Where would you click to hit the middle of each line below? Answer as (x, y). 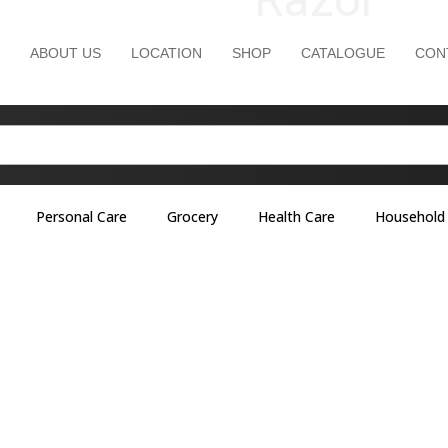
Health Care (296, 216)
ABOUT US (65, 53)
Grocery (192, 216)
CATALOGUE (343, 53)
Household (409, 216)
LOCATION (166, 53)
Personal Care (81, 216)
